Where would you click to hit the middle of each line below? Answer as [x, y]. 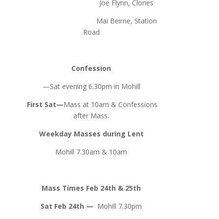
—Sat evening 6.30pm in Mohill [91, 86]
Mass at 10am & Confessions [111, 104]
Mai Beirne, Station [91, 21]
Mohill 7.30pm [120, 206]
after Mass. [91, 115]
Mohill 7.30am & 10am [91, 152]
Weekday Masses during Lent [91, 133]
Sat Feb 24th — [69, 206]
